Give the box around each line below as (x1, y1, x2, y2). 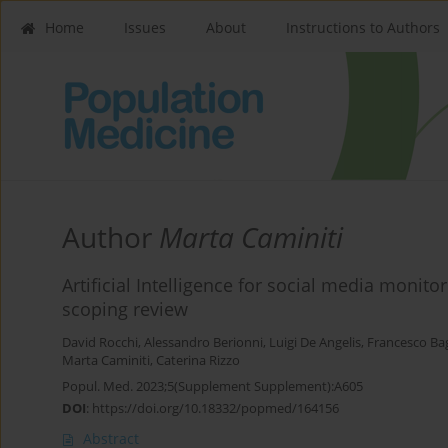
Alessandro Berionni (144, 334, 263, 352)
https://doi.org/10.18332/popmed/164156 (92, 399, 339, 418)
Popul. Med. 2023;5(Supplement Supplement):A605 (62, 377, 363, 396)
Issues (124, 18, 166, 37)
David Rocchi (62, 334, 138, 352)
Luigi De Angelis (269, 334, 361, 352)
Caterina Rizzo (156, 352, 240, 370)
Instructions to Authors (286, 18, 440, 37)
